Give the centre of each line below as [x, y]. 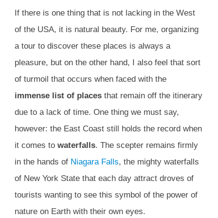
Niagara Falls [95, 162]
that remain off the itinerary [152, 96]
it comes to [36, 145]
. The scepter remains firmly [147, 145]
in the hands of [43, 162]
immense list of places [58, 96]
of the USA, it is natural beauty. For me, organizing [107, 30]
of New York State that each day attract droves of [104, 179]
